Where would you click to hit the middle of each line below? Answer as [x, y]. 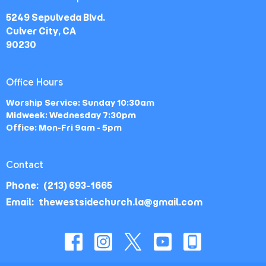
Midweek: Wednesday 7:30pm [71, 115]
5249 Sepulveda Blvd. [56, 18]
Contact [25, 165]
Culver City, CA [41, 31]
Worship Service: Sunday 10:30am [80, 102]
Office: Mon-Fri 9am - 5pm [64, 127]
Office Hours [34, 83]
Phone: [23, 186]
